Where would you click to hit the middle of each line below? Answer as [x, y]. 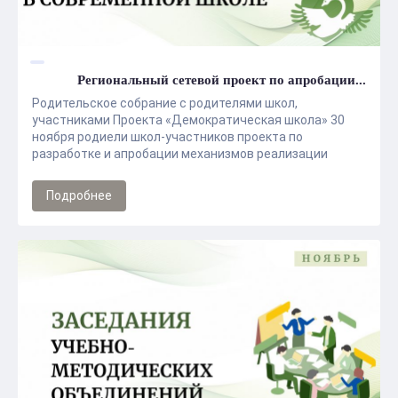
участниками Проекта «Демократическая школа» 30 [188, 120]
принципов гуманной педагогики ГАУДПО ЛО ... [170, 171]
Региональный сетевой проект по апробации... [222, 80]
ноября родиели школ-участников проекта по [167, 137]
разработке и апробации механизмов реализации [180, 154]
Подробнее [79, 195]
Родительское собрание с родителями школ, [165, 103]
